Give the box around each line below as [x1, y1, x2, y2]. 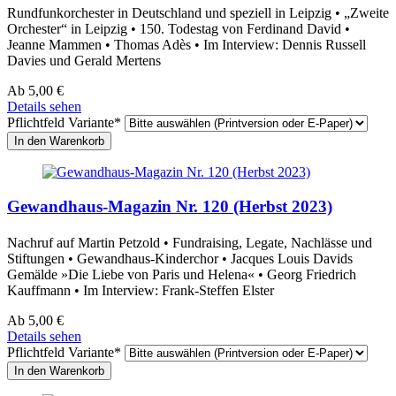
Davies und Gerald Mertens [7, 52, 161, 68]
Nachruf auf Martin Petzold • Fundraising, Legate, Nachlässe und [7, 234, 372, 250]
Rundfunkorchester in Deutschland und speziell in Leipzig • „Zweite [7, 4, 389, 20]
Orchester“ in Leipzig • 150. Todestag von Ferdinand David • [7, 20, 350, 36]
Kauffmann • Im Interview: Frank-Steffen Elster [7, 282, 274, 298]
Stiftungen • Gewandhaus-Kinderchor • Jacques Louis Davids [7, 250, 353, 266]
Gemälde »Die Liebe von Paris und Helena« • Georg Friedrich [7, 266, 356, 282]
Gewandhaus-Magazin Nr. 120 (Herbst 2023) [7, 196, 332, 216]
